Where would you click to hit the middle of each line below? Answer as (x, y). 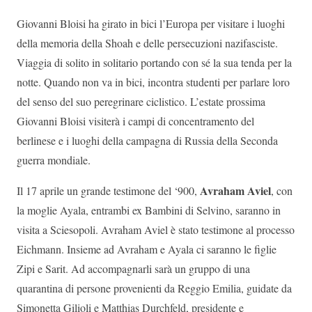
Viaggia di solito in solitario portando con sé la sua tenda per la (154, 63)
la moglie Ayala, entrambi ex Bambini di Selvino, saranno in (149, 210)
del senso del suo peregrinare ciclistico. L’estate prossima (141, 102)
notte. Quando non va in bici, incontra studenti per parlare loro (153, 82)
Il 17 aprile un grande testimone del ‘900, (108, 191)
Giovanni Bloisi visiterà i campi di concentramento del (135, 121)
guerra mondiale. (54, 160)
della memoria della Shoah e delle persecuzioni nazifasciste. (147, 43)
